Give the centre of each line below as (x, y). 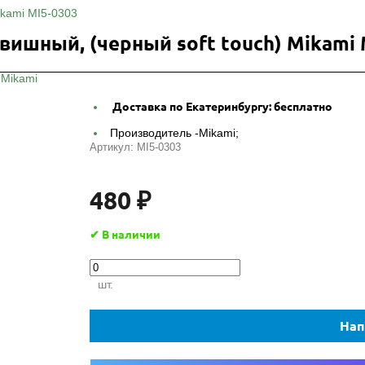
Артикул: (113, 147)
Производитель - (154, 133)
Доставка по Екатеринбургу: (191, 107)
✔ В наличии (125, 235)
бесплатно (302, 107)
